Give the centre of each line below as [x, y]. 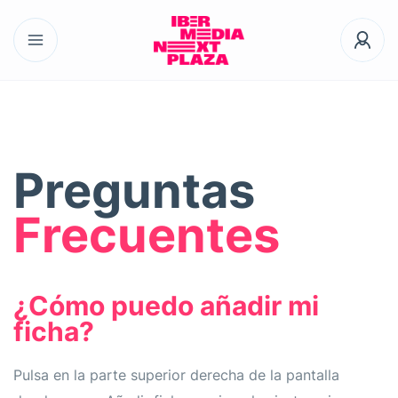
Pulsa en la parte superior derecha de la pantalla [176, 375]
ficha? [54, 331]
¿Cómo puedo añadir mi [166, 306]
